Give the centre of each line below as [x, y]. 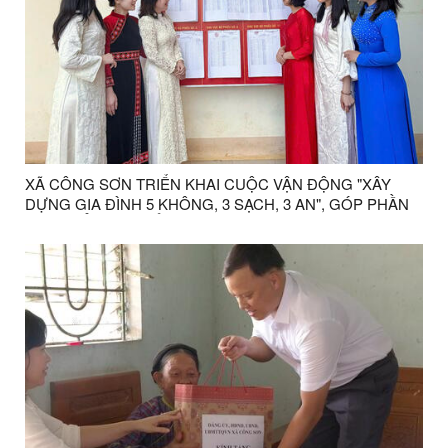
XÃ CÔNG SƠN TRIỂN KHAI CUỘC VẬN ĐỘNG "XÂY [208, 183]
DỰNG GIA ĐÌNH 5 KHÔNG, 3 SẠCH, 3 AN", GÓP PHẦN [217, 203]
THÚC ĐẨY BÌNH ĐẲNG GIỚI [124, 223]
